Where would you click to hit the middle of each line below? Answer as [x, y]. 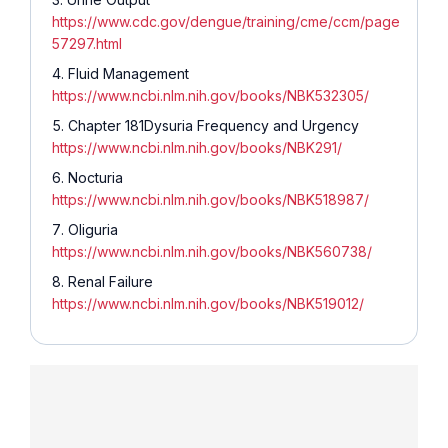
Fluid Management [128, 73]
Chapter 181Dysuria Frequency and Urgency [213, 125]
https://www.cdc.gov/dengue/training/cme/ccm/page [226, 21]
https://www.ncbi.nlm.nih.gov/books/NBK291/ [197, 147]
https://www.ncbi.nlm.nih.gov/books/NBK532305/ [210, 95]
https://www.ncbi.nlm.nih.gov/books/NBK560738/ [212, 251]
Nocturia [95, 177]
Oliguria [93, 229]
